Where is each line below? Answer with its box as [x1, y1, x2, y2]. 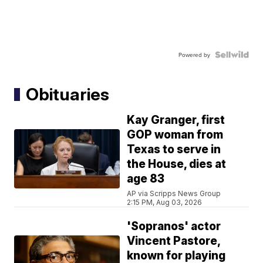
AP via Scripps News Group [127, 189, 221, 198]
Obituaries [26, 84, 110, 105]
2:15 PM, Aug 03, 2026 [127, 198, 203, 207]
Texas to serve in [127, 143, 221, 157]
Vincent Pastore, [127, 234, 221, 248]
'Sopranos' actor [127, 220, 221, 234]
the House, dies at [127, 157, 227, 171]
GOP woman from [127, 128, 224, 142]
